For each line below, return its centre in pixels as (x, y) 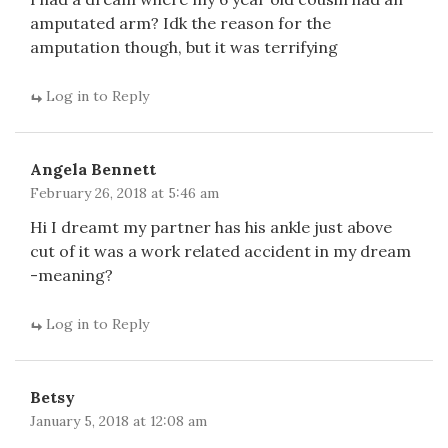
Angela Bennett (93, 169)
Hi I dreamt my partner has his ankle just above (211, 227)
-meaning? (71, 275)
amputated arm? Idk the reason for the (180, 23)
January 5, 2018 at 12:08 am (118, 421)
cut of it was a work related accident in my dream (220, 251)
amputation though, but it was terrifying (184, 47)
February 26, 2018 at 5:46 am (124, 193)
